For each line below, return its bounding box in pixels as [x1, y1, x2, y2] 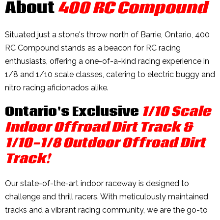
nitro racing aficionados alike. [5, 82, 109, 92]
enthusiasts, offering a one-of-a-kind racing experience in [5, 56, 209, 66]
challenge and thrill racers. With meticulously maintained [5, 192, 208, 201]
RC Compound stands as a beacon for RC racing [5, 43, 181, 53]
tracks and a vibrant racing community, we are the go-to [5, 205, 208, 215]
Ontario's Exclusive [5, 103, 141, 121]
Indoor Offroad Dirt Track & [5, 118, 192, 137]
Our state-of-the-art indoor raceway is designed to [5, 178, 189, 188]
